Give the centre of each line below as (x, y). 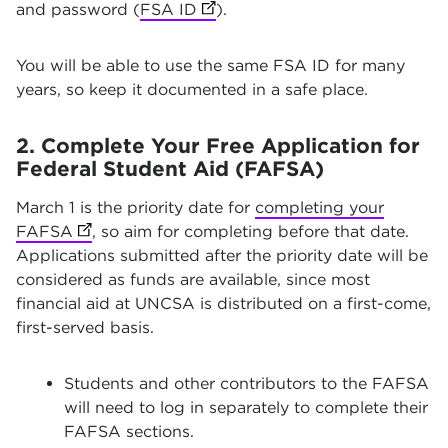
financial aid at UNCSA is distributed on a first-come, (223, 303)
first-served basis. (85, 327)
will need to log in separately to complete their (246, 407)
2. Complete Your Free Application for (218, 145)
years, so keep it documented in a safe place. (192, 89)
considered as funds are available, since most (193, 279)
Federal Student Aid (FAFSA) (170, 168)
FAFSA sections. (129, 431)
